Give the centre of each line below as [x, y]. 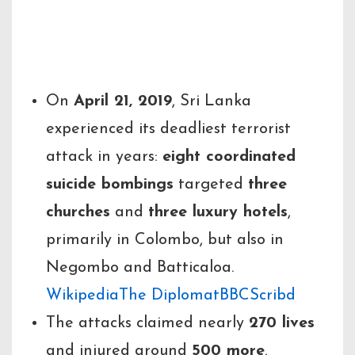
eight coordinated [229, 157]
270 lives [282, 323]
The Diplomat [169, 295]
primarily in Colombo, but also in [165, 240]
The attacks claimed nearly [147, 323]
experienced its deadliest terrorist [168, 129]
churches [78, 212]
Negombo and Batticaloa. [140, 267]
